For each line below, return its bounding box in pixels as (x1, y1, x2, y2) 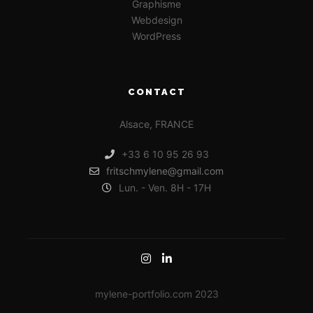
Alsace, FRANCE (119, 118, 194, 130)
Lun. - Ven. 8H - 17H (119, 182, 211, 194)
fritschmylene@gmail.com (106, 165, 224, 177)
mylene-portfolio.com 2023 (94, 288, 219, 300)
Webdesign (131, 14, 182, 26)
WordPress (132, 30, 181, 42)
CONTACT (127, 87, 186, 97)
